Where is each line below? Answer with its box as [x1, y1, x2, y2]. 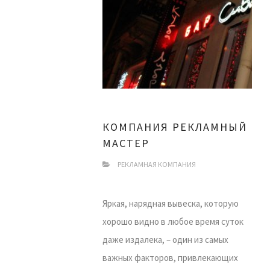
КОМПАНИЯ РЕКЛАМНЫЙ [102, 120, 247, 134]
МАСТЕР [102, 136, 149, 150]
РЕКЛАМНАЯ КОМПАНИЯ [118, 160, 196, 169]
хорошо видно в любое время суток [102, 216, 243, 227]
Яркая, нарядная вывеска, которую [102, 198, 239, 209]
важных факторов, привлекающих [102, 252, 238, 263]
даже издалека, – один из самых [102, 234, 228, 245]
